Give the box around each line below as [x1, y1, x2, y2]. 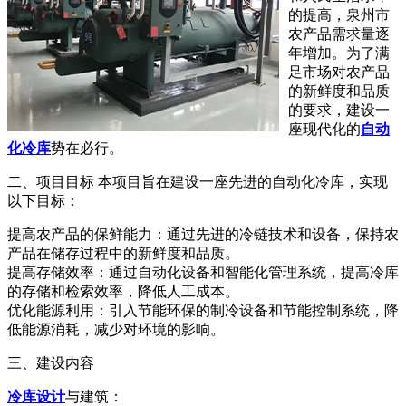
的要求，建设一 [288, 101, 390, 118]
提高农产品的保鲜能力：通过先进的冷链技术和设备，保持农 [7, 226, 399, 242]
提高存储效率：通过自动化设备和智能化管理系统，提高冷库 [7, 264, 399, 280]
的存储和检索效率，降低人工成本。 [7, 283, 239, 299]
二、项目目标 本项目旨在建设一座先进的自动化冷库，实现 [7, 173, 388, 189]
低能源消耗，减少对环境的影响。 [7, 321, 225, 337]
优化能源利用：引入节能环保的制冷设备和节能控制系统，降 [7, 302, 399, 318]
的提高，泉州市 [288, 6, 390, 23]
